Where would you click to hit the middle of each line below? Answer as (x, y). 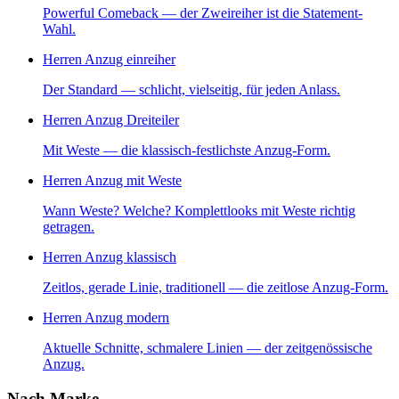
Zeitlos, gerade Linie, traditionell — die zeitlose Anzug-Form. (216, 288)
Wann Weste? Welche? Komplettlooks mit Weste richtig (199, 211)
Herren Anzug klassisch (110, 257)
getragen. (69, 227)
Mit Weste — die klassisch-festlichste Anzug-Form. (187, 151)
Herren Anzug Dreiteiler (111, 120)
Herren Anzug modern (106, 318)
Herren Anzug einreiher (109, 60)
